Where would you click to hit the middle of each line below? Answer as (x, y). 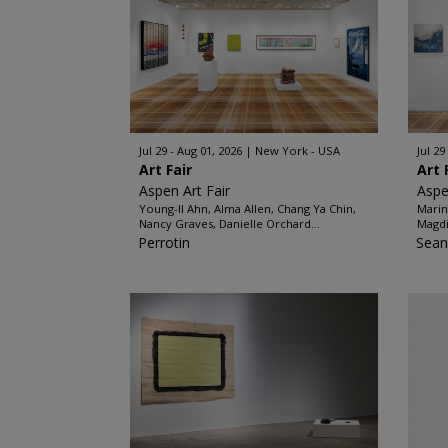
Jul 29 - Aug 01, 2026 (190, 150)
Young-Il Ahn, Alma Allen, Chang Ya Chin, (247, 208)
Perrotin (163, 242)
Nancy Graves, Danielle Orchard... (229, 223)
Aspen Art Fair (184, 190)
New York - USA (297, 150)
